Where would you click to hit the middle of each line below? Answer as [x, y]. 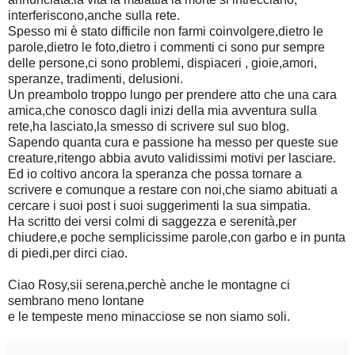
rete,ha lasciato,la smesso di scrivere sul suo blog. [149, 126]
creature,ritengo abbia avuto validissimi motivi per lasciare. [172, 158]
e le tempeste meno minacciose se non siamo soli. [149, 316]
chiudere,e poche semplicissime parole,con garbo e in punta [177, 237]
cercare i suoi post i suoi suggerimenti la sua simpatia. [159, 205]
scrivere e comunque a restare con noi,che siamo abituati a [173, 189]
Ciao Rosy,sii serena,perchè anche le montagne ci [149, 284]
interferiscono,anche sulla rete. [94, 15]
